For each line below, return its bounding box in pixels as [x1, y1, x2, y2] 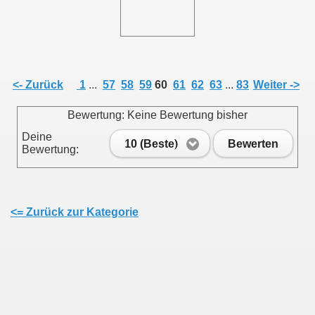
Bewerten [228, 137, 278, 150]
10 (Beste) [124, 137, 178, 150]
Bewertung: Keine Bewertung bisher [67, 109, 247, 121]
